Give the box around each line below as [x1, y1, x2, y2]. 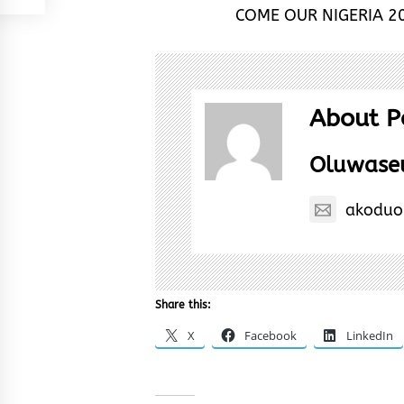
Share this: [155, 298, 211, 311]
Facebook [244, 326, 297, 344]
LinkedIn [346, 326, 393, 344]
